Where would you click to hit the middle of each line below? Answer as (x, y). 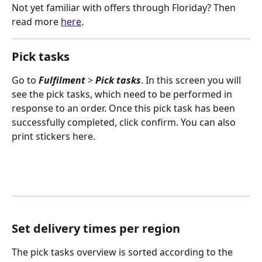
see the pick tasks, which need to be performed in (123, 94)
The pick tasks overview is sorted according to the (123, 252)
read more (36, 22)
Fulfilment (62, 80)
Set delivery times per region (96, 228)
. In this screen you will (192, 80)
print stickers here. (54, 137)
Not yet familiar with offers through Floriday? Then (125, 8)
